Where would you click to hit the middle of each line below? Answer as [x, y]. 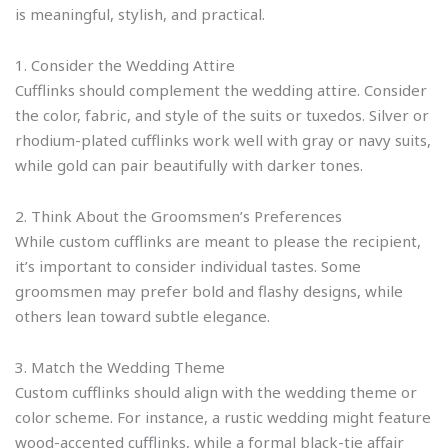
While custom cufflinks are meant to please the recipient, [218, 241]
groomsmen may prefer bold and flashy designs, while [209, 291]
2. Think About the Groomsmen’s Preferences [178, 216]
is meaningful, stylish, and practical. [140, 13]
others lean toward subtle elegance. [142, 316]
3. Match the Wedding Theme [120, 367]
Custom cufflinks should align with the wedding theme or [216, 392]
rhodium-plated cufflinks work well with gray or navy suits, [223, 139]
